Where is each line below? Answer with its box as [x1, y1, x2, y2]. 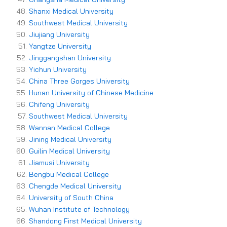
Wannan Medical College [29, 123, 110, 133]
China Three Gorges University [29, 77, 130, 86]
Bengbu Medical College [29, 170, 109, 179]
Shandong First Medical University [29, 216, 142, 226]
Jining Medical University [29, 135, 111, 144]
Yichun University [29, 65, 87, 74]
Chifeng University [29, 100, 90, 109]
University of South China [29, 193, 113, 203]
